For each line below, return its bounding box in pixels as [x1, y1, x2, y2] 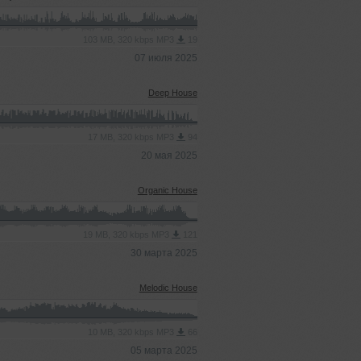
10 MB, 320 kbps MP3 [87, 327, 176, 337]
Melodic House [139, 283, 197, 293]
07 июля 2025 [134, 52, 197, 64]
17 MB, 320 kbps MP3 [87, 132, 176, 142]
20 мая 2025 [140, 150, 197, 161]
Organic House [137, 185, 197, 195]
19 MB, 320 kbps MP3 [82, 230, 172, 239]
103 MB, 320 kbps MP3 [82, 35, 176, 44]
